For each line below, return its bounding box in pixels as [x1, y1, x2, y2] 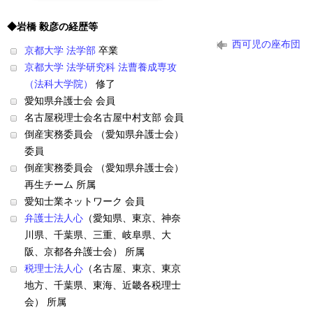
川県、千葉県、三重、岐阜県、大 [24, 230, 171, 240]
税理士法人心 [24, 263, 83, 274]
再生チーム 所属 [24, 180, 96, 190]
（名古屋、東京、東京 [83, 263, 181, 274]
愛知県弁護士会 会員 [24, 96, 115, 106]
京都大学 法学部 [24, 45, 96, 56]
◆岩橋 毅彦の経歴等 [7, 22, 98, 32]
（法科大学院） [24, 79, 93, 89]
